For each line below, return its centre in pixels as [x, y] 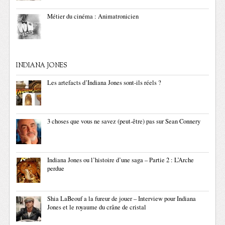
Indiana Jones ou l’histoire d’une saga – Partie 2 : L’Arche [121, 160]
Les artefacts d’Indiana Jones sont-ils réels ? [104, 83]
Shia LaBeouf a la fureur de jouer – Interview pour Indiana [122, 199]
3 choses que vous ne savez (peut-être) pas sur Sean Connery [124, 122]
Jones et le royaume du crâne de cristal [97, 207]
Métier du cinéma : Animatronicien [93, 17]
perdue [56, 169]
